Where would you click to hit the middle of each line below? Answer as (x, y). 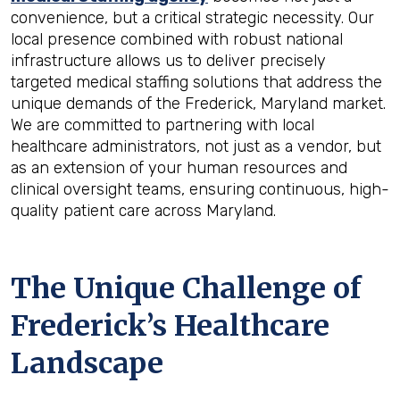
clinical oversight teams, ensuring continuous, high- (200, 189)
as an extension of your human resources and (179, 168)
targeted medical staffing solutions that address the (196, 82)
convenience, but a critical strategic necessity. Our (192, 18)
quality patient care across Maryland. (143, 211)
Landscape (87, 363)
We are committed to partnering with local (162, 125)
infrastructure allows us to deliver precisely (168, 61)
